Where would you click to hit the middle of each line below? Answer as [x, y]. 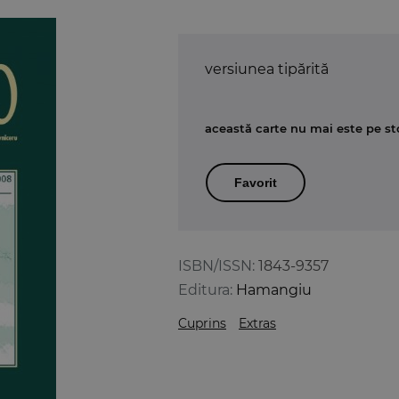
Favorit [256, 182]
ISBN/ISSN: [216, 265]
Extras [257, 323]
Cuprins [202, 323]
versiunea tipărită [267, 69]
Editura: [205, 289]
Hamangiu [274, 289]
